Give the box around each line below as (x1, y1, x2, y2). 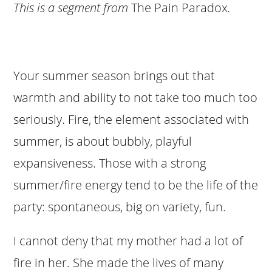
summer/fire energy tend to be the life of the (13, 176, 259, 193)
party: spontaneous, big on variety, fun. (13, 198, 226, 215)
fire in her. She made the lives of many (13, 254, 224, 271)
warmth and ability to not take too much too (13, 89, 258, 106)
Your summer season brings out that (13, 67, 216, 84)
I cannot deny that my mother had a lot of (13, 232, 243, 249)
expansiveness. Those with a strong (13, 154, 206, 171)
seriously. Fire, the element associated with (13, 110, 250, 127)
